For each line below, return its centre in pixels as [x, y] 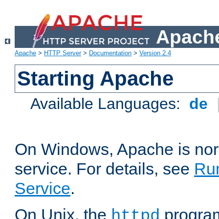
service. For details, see [104, 169]
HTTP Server [63, 53]
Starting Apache [96, 79]
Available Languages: [108, 104]
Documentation [110, 53]
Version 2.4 [155, 53]
